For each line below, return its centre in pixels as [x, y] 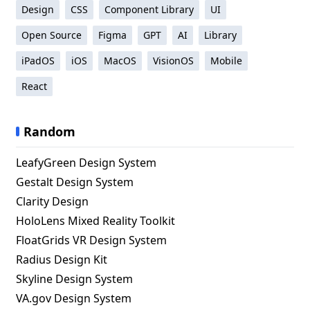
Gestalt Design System [75, 182]
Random [50, 131]
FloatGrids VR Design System [92, 240]
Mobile [227, 61]
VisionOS [174, 61]
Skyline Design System [75, 279]
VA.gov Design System [74, 298]
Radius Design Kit [62, 259]
